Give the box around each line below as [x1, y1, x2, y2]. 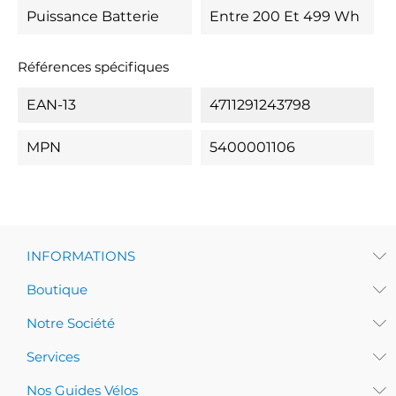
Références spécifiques [18, 58, 169, 75]
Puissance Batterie [27, 8, 159, 25]
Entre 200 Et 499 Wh [209, 8, 360, 25]
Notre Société [27, 315, 115, 331]
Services [27, 348, 80, 365]
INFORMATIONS [27, 247, 135, 264]
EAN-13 [27, 96, 76, 113]
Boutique [27, 281, 88, 298]
